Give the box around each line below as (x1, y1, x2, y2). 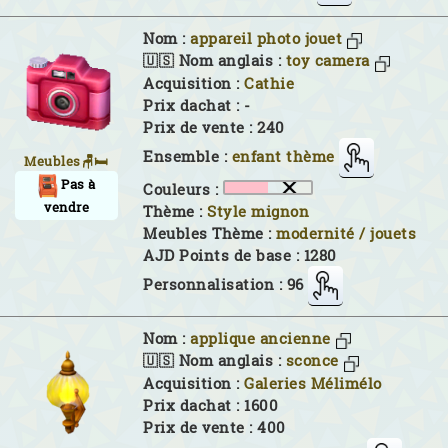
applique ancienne (190, 328, 331, 348)
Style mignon (207, 201, 309, 221)
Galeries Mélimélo (244, 373, 382, 393)
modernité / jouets (276, 223, 416, 243)
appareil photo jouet (190, 28, 342, 48)
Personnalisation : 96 (143, 274, 304, 294)
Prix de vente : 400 (143, 417, 286, 437)
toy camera (285, 51, 370, 71)
